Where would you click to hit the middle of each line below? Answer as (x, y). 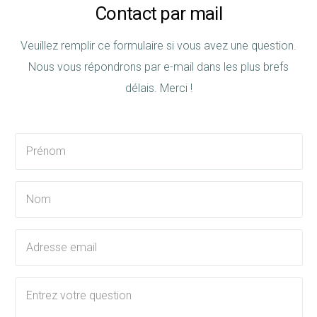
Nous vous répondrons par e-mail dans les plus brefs (158, 67)
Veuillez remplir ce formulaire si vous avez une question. (158, 46)
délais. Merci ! (158, 88)
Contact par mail (158, 13)
